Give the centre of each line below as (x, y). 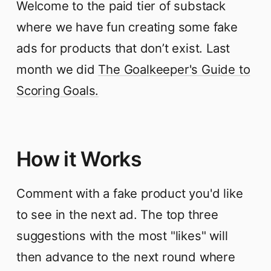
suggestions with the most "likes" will (122, 236)
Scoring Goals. (58, 90)
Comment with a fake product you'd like (130, 194)
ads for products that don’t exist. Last (123, 48)
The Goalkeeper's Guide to (174, 69)
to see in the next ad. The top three (117, 215)
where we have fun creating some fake (127, 27)
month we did (57, 69)
